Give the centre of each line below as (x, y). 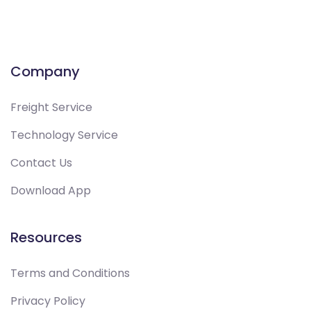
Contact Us (41, 162)
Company (45, 71)
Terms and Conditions (70, 273)
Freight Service (51, 107)
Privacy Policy (48, 301)
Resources (46, 237)
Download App (51, 190)
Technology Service (64, 135)
